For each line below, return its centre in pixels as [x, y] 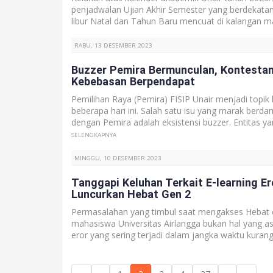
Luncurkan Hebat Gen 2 [131, 194]
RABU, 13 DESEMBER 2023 [113, 45]
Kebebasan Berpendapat [133, 81]
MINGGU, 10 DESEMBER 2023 [118, 158]
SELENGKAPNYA [94, 135]
